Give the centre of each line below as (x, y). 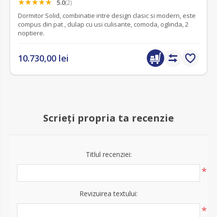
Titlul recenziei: (108, 155)
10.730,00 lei (43, 58)
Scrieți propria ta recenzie (108, 118)
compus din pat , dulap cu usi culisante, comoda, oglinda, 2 (103, 24)
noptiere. (31, 33)
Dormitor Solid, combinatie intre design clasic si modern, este (107, 16)
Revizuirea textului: (108, 194)
